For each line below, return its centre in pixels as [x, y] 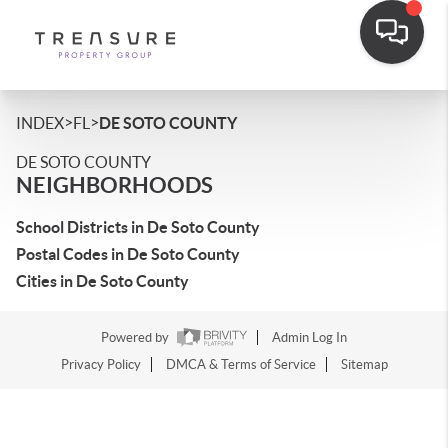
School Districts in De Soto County [138, 227]
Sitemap [364, 365]
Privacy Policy [100, 365]
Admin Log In [309, 338]
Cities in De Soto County [102, 281]
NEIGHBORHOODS [114, 184]
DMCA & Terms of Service [240, 365]
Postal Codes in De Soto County [128, 254]
